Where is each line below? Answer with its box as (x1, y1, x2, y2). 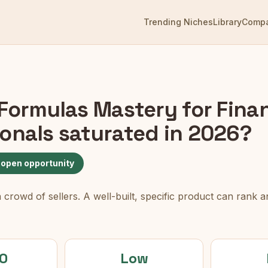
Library (213, 17, 242, 27)
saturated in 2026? (53, 120, 252, 147)
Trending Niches (144, 17, 213, 27)
